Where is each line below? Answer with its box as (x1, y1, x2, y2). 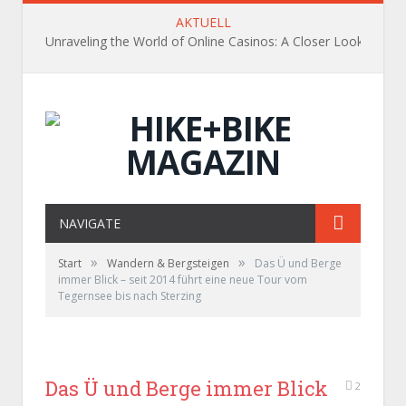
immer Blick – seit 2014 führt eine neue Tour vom (58, 272, 307, 287)
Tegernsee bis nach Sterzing (58, 288, 201, 304)
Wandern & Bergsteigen (107, 256, 229, 271)
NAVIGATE (59, 215, 121, 232)
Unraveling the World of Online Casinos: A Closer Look (45, 33, 363, 51)
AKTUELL (175, 14, 231, 31)
